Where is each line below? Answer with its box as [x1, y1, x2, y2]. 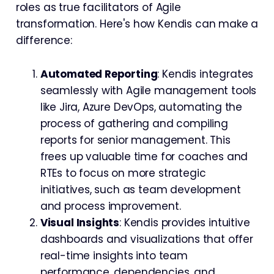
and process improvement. [40, 198, 181, 213]
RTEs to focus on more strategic [40, 165, 206, 180]
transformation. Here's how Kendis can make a [15, 16, 259, 31]
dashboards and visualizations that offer [40, 231, 253, 246]
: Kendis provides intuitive [119, 215, 250, 230]
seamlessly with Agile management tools [40, 83, 257, 98]
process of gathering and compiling [40, 116, 228, 131]
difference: [15, 32, 72, 48]
